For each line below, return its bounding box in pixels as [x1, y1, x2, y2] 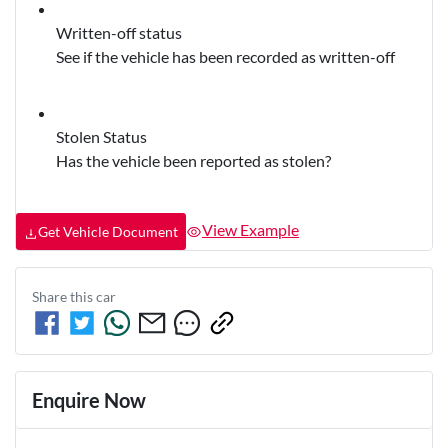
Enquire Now [32, 388, 146, 413]
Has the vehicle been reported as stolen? [56, 151, 331, 171]
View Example [202, 219, 299, 239]
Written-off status [56, 23, 182, 43]
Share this [32, 288, 96, 306]
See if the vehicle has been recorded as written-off [56, 47, 395, 67]
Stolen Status [56, 127, 147, 147]
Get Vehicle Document [38, 223, 178, 241]
